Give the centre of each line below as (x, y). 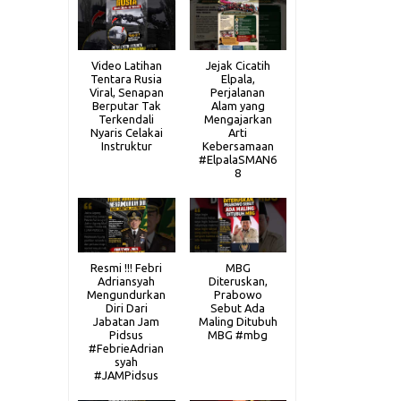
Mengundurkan (127, 294)
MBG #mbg (238, 334)
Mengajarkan (238, 119)
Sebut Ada (238, 307)
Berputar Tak (126, 105)
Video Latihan (126, 65)
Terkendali (127, 119)
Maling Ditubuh (238, 321)
